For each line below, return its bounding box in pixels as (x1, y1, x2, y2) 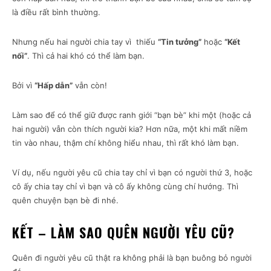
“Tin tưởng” (158, 37, 201, 47)
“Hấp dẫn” (34, 80, 73, 91)
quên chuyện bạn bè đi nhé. (12, 195, 119, 206)
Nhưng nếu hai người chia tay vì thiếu (12, 37, 158, 47)
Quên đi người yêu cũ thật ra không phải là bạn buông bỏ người (12, 253, 252, 263)
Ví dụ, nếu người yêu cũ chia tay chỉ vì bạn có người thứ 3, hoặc (12, 168, 252, 178)
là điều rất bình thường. (12, 7, 100, 18)
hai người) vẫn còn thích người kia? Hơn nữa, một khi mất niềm (12, 124, 247, 134)
